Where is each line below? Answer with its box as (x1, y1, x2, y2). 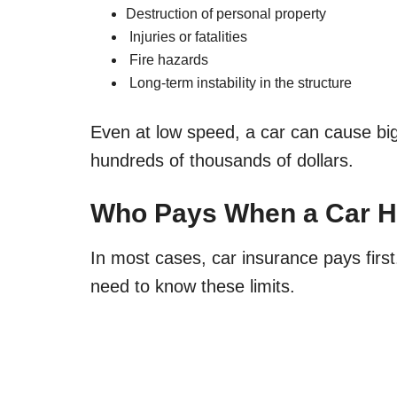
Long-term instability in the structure (126, 75, 352, 90)
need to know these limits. (90, 276, 295, 296)
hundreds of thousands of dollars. (90, 151, 354, 170)
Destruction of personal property (126, 6, 326, 21)
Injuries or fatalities (126, 29, 247, 44)
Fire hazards (126, 52, 208, 67)
